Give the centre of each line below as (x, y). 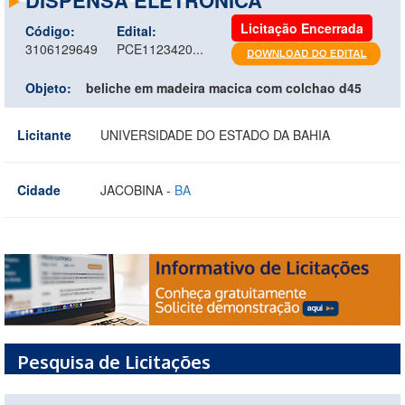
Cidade (39, 189)
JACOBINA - (137, 189)
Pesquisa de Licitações (114, 362)
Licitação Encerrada (302, 28)
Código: (50, 30)
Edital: (137, 30)
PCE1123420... (160, 48)
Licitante (44, 134)
